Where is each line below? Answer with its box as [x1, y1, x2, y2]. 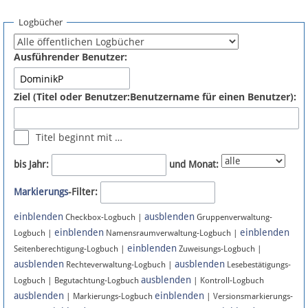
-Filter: [68, 186, 98, 198]
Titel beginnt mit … [35, 131, 122, 144]
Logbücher [18, 15, 63, 28]
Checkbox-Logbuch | [63, 212, 144, 223]
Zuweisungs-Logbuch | [177, 244, 262, 254]
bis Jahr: [14, 159, 49, 170]
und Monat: [169, 159, 219, 170]
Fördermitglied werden [27, 35, 129, 46]
